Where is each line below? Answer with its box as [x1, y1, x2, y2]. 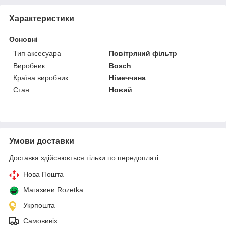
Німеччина [109, 73, 146, 82]
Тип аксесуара [13, 49, 61, 58]
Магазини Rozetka [23, 185, 83, 194]
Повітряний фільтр [109, 49, 178, 58]
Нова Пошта [23, 169, 64, 178]
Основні [9, 35, 38, 43]
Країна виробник [13, 73, 68, 82]
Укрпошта [23, 201, 55, 209]
